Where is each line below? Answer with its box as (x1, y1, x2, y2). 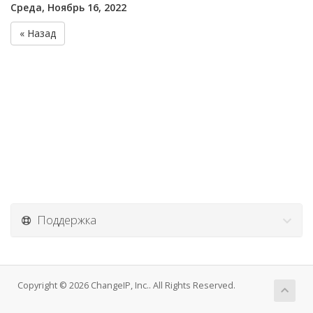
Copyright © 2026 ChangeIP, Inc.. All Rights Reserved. (17, 279, 235, 291)
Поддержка (31, 212, 96, 228)
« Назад (20, 27, 56, 40)
